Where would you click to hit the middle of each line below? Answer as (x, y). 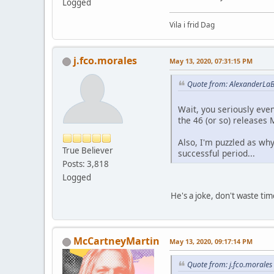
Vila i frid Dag (192, 25)
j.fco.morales (105, 61)
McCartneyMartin (117, 241)
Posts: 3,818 (86, 164)
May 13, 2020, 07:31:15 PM (211, 61)
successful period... (217, 153)
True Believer (88, 151)
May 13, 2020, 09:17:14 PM (211, 241)
